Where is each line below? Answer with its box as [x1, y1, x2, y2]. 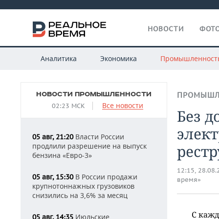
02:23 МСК [52, 102, 85, 110]
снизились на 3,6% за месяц [32, 191, 128, 200]
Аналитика [40, 54, 77, 63]
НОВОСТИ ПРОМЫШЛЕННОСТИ [36, 90, 152, 98]
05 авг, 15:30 [32, 173, 73, 181]
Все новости [102, 101, 143, 110]
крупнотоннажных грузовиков [32, 181, 134, 191]
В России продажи [73, 172, 137, 181]
